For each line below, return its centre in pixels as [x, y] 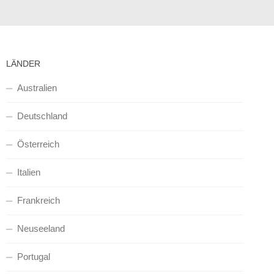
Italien [28, 172]
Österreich [38, 144]
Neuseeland [41, 229]
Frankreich [38, 201]
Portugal [33, 257]
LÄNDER [23, 64]
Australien [37, 88]
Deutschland [42, 116]
